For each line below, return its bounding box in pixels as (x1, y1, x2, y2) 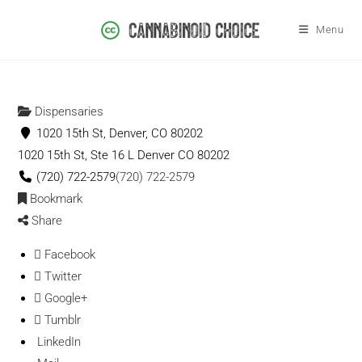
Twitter (41, 269, 82, 284)
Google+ (41, 291, 88, 305)
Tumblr (41, 313, 82, 327)
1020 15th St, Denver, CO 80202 (33, 126, 204, 141)
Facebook (41, 247, 96, 262)
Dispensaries (32, 104, 104, 119)
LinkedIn (34, 335, 82, 349)
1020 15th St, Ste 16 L (18, 148, 135, 162)
